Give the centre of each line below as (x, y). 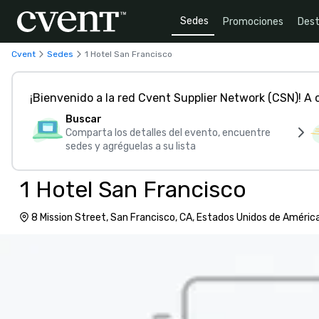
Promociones (253, 21)
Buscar (84, 119)
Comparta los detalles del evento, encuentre (168, 133)
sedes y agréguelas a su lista (131, 146)
